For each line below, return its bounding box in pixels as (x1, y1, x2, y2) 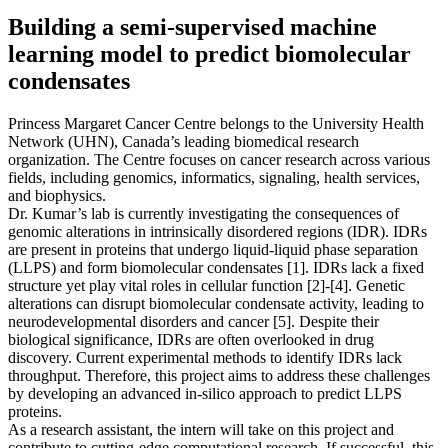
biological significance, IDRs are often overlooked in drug (8, 330, 374, 348)
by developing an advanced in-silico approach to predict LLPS (8, 384, 402, 402)
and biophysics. (8, 186, 106, 204)
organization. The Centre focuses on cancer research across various (8, 150, 430, 168)
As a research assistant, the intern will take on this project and (8, 420, 394, 438)
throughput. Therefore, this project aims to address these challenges (8, 366, 430, 384)
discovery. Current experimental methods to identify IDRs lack (8, 348, 402, 366)
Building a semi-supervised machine (8, 13, 377, 40)
